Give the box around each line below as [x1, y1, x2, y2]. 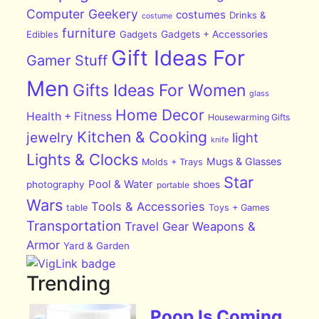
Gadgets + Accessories [161, 28, 268, 41]
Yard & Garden [63, 240, 130, 252]
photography [26, 179, 85, 191]
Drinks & [229, 9, 266, 21]
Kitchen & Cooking [77, 128, 208, 147]
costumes [176, 8, 226, 22]
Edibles [26, 28, 59, 41]
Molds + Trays [142, 157, 204, 168]
